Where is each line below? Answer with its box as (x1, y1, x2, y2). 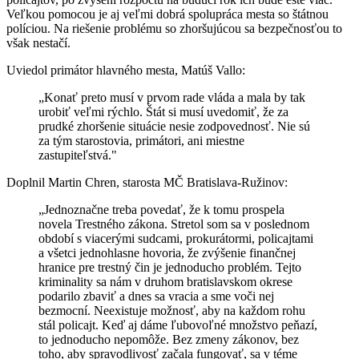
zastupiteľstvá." (38, 147, 117, 162)
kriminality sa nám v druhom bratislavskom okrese (38, 274, 292, 288)
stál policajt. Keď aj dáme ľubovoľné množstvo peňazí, (38, 317, 317, 332)
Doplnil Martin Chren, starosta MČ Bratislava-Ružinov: (6, 175, 288, 189)
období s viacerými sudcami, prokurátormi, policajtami (38, 231, 313, 245)
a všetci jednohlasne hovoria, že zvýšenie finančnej (38, 245, 296, 260)
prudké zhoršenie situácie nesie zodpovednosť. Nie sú (38, 119, 310, 133)
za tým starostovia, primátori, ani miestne (38, 133, 244, 147)
